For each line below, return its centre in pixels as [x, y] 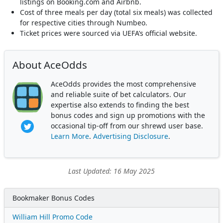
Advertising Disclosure [130, 136]
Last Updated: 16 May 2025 [111, 171]
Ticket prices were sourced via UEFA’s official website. [109, 33]
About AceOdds [50, 64]
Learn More [70, 136]
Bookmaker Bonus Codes [54, 198]
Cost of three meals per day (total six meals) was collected [116, 12]
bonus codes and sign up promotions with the [128, 115]
